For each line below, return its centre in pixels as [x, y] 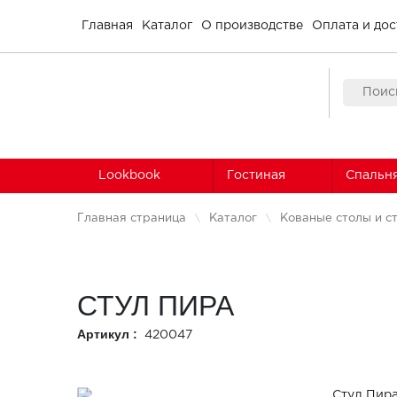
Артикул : [107, 334]
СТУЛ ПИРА [156, 305]
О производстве [252, 26]
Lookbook [129, 175]
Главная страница [132, 219]
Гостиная [256, 175]
